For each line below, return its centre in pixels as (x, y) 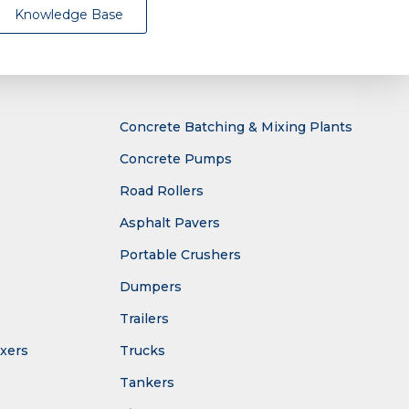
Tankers (147, 383)
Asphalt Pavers (170, 223)
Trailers (144, 319)
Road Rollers (162, 191)
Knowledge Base (69, 15)
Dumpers (151, 287)
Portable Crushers (180, 255)
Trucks (142, 351)
